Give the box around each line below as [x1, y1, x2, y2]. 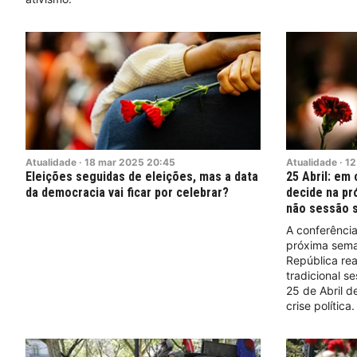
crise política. [285, 298, 355, 312]
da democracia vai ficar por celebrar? [25, 184, 229, 200]
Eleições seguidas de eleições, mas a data [25, 168, 258, 184]
